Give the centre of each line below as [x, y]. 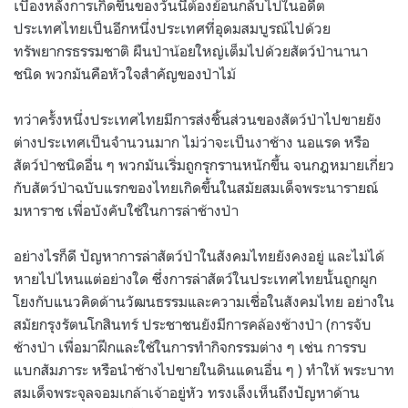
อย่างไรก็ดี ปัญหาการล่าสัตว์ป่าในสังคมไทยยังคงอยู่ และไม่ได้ [199, 255]
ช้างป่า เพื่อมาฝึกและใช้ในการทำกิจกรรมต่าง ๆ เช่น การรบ [190, 347]
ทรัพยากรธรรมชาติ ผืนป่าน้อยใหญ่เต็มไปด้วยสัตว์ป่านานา [191, 51]
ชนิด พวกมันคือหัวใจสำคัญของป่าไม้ [127, 73]
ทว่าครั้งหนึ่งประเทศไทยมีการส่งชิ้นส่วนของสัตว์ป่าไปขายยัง [198, 119]
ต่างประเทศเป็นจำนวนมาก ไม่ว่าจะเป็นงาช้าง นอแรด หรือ [192, 142]
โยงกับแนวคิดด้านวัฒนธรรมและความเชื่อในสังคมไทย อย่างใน [204, 301]
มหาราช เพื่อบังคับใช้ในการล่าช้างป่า [128, 210]
